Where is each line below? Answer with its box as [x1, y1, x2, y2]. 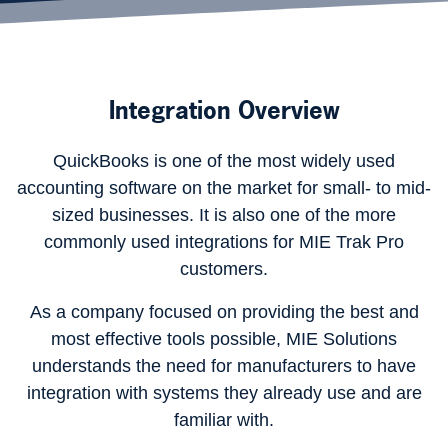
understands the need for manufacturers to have [32, 356, 416, 376]
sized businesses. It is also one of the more [52, 205, 396, 225]
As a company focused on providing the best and [29, 302, 419, 322]
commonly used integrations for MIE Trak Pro [44, 232, 404, 252]
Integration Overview [108, 94, 340, 126]
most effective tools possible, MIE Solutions [51, 329, 397, 349]
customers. [180, 259, 268, 279]
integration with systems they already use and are [26, 383, 422, 403]
